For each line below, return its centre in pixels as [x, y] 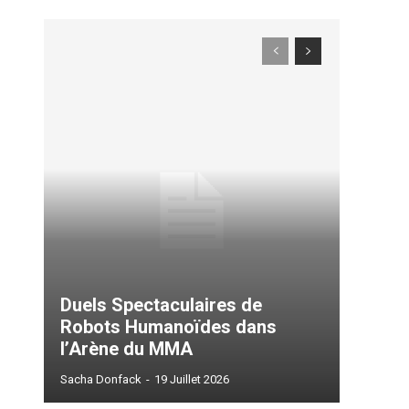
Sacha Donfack [101, 380]
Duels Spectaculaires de [66, 305]
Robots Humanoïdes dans [168, 327]
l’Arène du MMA [126, 349]
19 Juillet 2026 [192, 380]
